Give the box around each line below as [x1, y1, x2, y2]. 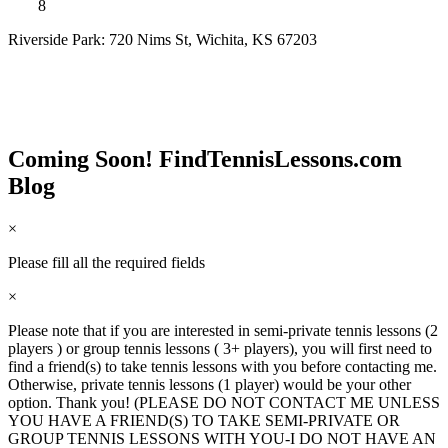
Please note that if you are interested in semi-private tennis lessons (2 [8, 322, 438, 340]
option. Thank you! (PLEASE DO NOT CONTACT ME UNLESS [8, 394, 440, 412]
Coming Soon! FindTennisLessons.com [8, 146, 402, 173]
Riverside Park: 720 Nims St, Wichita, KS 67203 [8, 31, 317, 49]
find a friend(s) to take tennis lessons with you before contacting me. [8, 358, 437, 376]
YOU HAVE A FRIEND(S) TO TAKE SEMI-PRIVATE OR [8, 412, 400, 430]
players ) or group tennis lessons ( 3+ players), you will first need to [8, 340, 432, 358]
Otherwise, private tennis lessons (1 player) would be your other [8, 376, 411, 394]
